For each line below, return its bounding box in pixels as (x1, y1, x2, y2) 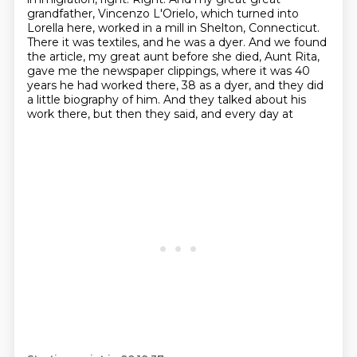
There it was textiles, (26, 35, 143, 49)
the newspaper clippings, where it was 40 (80, 64, 310, 78)
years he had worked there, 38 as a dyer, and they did (26, 78, 324, 92)
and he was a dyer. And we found (142, 35, 327, 49)
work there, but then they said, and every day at (26, 107, 293, 121)
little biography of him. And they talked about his (36, 92, 306, 107)
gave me (26, 64, 80, 78)
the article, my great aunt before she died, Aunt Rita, (26, 49, 320, 64)
